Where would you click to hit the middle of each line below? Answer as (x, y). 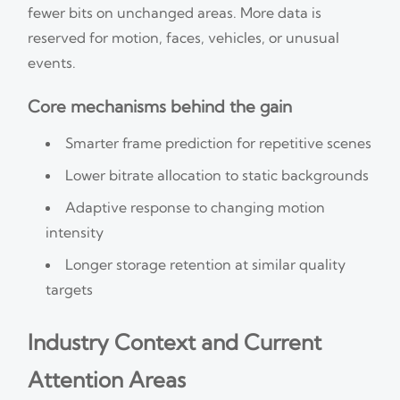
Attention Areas (107, 379)
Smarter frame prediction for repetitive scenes (219, 142)
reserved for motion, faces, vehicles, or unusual (184, 37)
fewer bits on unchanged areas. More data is (175, 12)
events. (52, 62)
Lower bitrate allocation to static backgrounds (217, 175)
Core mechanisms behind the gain (160, 106)
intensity (75, 232)
